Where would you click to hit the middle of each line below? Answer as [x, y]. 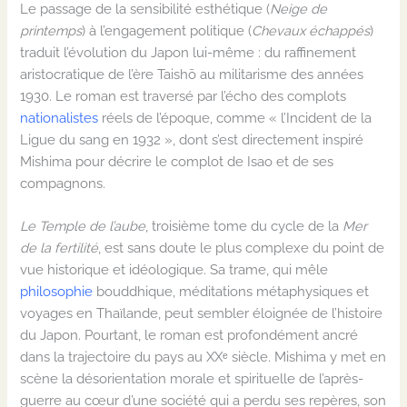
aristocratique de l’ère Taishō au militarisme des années [192, 74]
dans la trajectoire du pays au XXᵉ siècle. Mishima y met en [203, 357]
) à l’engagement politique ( [167, 30]
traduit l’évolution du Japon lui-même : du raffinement [189, 52]
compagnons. [65, 183]
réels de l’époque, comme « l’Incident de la [235, 117]
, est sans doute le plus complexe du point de [242, 248]
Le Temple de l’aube [83, 226]
